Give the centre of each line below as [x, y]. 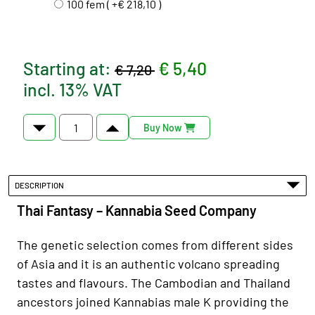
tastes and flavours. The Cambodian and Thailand [154, 282]
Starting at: [69, 68]
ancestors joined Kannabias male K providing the [153, 301]
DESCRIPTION [41, 185]
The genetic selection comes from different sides [155, 244]
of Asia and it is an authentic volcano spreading [148, 263]
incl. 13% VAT [72, 89]
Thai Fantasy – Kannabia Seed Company [137, 210]
